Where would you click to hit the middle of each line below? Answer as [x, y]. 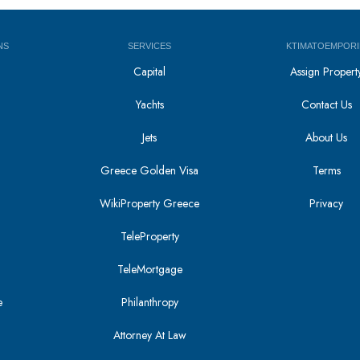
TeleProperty [149, 236]
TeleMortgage [149, 269]
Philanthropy [149, 302]
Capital [150, 72]
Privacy [327, 203]
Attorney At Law [149, 335]
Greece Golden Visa [150, 170]
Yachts [149, 104]
